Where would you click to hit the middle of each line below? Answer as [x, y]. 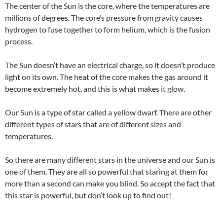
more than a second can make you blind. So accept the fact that [110, 183]
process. [19, 41]
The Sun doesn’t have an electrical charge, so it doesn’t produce [110, 65]
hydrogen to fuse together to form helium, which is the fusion [108, 29]
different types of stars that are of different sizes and [93, 124]
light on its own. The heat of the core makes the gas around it [107, 76]
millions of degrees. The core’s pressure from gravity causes [104, 17]
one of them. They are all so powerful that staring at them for [107, 171]
